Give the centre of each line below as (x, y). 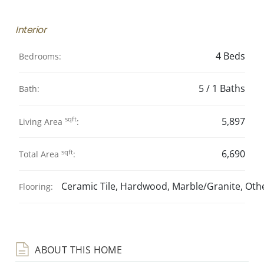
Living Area (42, 121)
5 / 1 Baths (222, 89)
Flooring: (36, 187)
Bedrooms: (40, 56)
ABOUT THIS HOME (77, 250)
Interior (31, 30)
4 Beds (230, 56)
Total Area (40, 154)
